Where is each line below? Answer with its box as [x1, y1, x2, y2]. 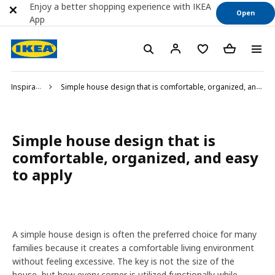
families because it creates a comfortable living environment [12, 242, 254, 254]
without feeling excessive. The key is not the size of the [12, 255, 234, 267]
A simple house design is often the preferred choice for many [12, 228, 257, 240]
